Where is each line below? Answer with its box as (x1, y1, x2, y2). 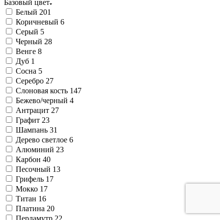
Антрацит (14, 106, 51, 114)
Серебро (14, 76, 46, 85)
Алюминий (14, 145, 56, 154)
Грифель (14, 174, 46, 183)
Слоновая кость (14, 86, 70, 95)
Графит (14, 115, 42, 124)
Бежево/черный (14, 96, 70, 105)
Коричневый (14, 17, 60, 26)
